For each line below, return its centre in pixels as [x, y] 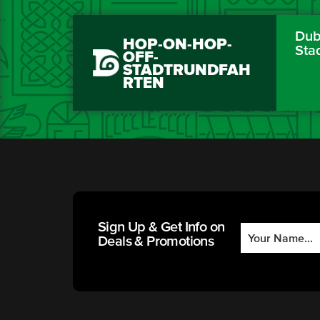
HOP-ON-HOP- [177, 45]
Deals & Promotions [156, 242]
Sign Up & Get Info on [161, 227]
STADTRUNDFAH [187, 71]
